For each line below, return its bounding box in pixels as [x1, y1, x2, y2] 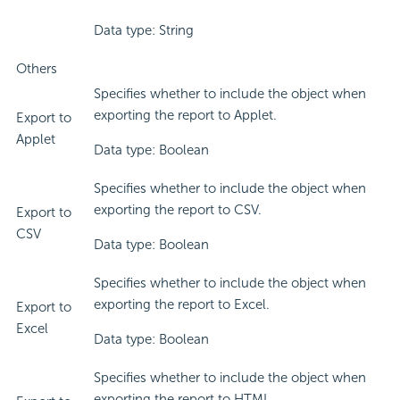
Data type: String [94, 22, 194, 39]
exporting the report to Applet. [94, 107, 277, 124]
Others [16, 61, 57, 78]
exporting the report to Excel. [94, 296, 270, 313]
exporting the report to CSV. [94, 202, 262, 219]
